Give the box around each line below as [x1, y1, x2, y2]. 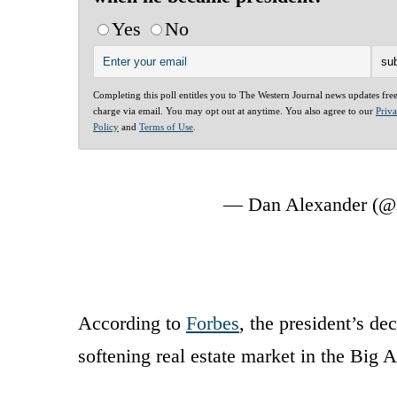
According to [78, 311, 186, 334]
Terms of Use [139, 121, 193, 132]
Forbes [186, 311, 239, 334]
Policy [93, 121, 119, 132]
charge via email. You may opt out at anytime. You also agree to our [93, 105, 376, 116]
